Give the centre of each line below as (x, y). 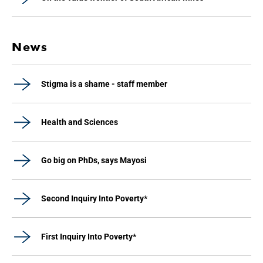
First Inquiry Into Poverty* (89, 237)
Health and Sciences (80, 122)
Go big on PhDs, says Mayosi (94, 160)
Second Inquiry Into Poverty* (94, 198)
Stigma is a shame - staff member (104, 84)
